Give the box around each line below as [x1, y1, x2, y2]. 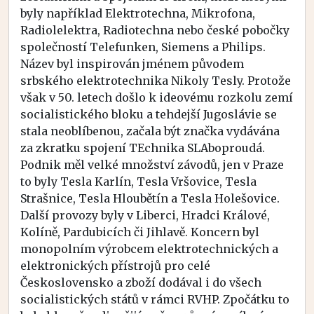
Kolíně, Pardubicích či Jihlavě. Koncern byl [20, 224, 259, 239]
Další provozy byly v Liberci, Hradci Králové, [20, 207, 270, 222]
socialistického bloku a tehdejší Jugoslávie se [20, 107, 277, 121]
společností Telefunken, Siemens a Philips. [20, 39, 266, 54]
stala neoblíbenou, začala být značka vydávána [20, 123, 280, 138]
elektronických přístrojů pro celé [20, 258, 210, 273]
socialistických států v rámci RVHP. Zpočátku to [20, 292, 289, 306]
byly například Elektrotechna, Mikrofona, [20, 6, 255, 20]
